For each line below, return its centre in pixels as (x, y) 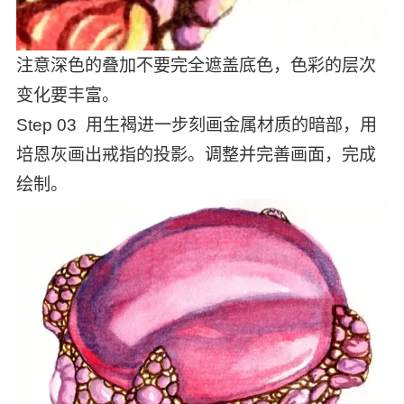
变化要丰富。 (67, 96)
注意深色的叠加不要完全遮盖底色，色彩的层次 (196, 66)
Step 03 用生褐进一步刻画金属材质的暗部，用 (196, 125)
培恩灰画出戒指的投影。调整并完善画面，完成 (196, 155)
